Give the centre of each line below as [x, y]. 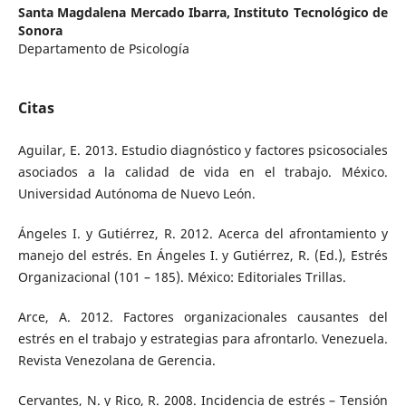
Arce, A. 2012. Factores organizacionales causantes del [203, 317]
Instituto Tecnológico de [311, 13]
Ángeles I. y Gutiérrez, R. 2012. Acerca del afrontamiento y [203, 234]
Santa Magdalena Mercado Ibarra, [126, 13]
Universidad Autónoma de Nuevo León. [136, 194]
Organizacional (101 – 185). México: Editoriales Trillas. [182, 277]
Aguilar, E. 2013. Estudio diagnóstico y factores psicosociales [203, 150]
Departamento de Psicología [103, 49]
